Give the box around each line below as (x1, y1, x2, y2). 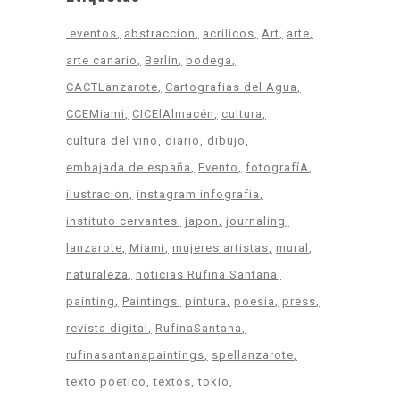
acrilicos (203, 27, 254, 40)
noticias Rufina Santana (136, 268, 278, 281)
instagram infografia (137, 187, 260, 201)
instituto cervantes (66, 214, 178, 228)
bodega (186, 54, 232, 67)
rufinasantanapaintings (66, 348, 204, 362)
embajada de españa (66, 161, 191, 174)
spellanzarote (212, 348, 294, 362)
